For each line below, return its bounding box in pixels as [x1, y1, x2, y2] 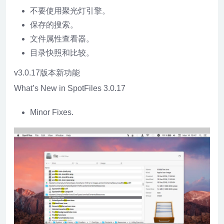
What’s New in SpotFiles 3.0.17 [14, 84, 125, 92]
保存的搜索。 [30, 20, 78, 29]
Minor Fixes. [30, 108, 73, 116]
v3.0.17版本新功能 [14, 68, 80, 77]
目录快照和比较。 [30, 48, 94, 57]
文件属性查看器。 [30, 34, 94, 43]
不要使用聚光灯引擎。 [30, 6, 110, 15]
